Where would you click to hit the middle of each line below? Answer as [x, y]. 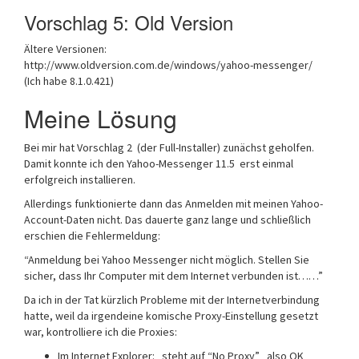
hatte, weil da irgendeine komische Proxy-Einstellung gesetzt [171, 316]
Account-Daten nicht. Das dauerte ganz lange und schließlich [167, 220]
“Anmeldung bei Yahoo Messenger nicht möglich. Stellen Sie [167, 260]
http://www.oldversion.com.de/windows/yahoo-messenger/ [174, 65]
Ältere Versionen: [69, 49]
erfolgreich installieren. [80, 179]
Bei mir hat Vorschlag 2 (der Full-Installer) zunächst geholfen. [169, 147]
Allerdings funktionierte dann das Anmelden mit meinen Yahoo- [173, 204]
